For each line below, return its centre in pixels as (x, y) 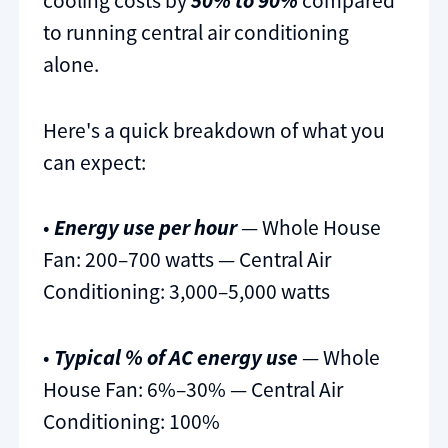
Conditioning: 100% (131, 421)
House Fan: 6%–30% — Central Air (193, 389)
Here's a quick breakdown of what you (214, 130)
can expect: (94, 162)
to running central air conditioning (196, 33)
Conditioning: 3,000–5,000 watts (186, 292)
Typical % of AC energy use (176, 357)
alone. (71, 65)
